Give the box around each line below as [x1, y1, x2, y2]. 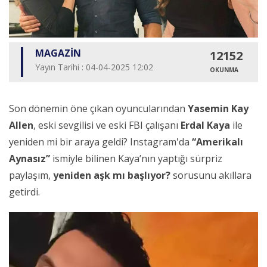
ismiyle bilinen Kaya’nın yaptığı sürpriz [50, 151, 222, 165]
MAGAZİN [35, 46, 81, 60]
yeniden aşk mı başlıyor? [53, 168, 170, 182]
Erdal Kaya [181, 118, 230, 132]
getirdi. [9, 185, 40, 198]
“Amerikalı [192, 135, 243, 148]
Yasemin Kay [188, 101, 249, 115]
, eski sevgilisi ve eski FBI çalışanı [33, 118, 181, 132]
